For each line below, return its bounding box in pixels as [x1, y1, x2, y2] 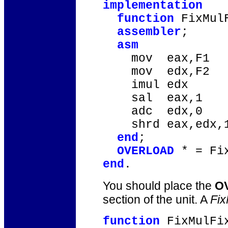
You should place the [103, 179, 215, 192]
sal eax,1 [103, 92, 203, 105]
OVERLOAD [117, 145, 174, 158]
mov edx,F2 [103, 65, 210, 78]
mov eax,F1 [103, 52, 210, 65]
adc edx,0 [103, 105, 203, 118]
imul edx [103, 78, 188, 92]
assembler [117, 25, 181, 39]
